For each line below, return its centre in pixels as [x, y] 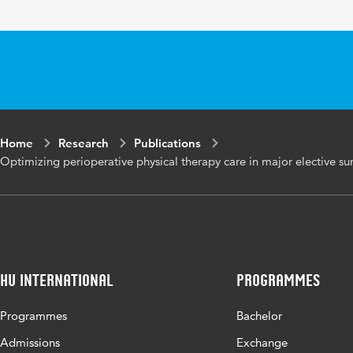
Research [84, 143]
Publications [167, 143]
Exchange [262, 342]
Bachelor [259, 316]
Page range [217, 29]
